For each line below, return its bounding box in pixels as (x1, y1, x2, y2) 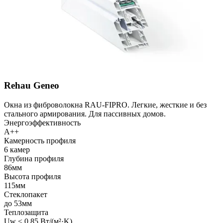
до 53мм (4, 199, 32, 208)
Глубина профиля (4, 154, 64, 163)
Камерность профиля (4, 136, 76, 145)
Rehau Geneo (4, 80, 59, 91)
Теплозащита (4, 208, 48, 217)
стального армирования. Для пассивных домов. (4, 109, 166, 118)
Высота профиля (4, 172, 61, 181)
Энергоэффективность (4, 118, 81, 127)
